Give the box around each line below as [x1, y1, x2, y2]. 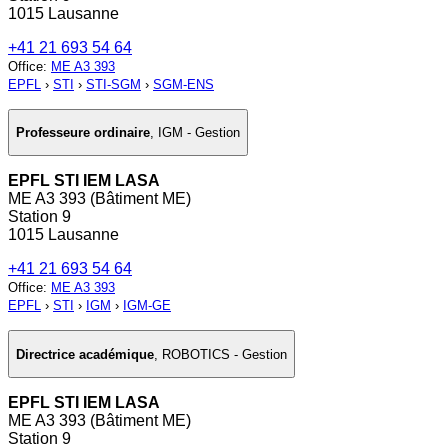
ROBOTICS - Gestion [162, 346, 287, 362]
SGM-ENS [153, 76, 214, 92]
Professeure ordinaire [16, 125, 150, 141]
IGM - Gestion [158, 125, 240, 141]
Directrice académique [16, 346, 154, 362]
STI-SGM [86, 76, 141, 92]
